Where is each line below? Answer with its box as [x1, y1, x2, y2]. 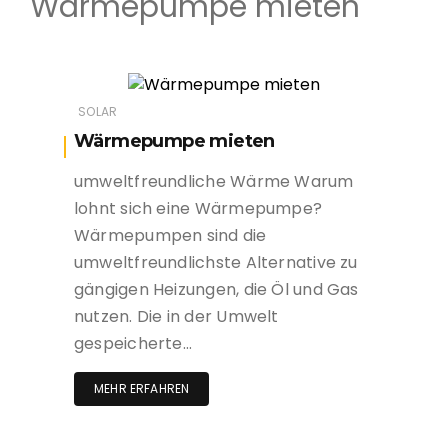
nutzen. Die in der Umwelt [74, 305, 279, 329]
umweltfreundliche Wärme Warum [74, 170, 354, 194]
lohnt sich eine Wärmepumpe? [74, 197, 323, 221]
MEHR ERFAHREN [94, 380, 190, 398]
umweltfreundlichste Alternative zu [74, 251, 358, 275]
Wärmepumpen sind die [74, 224, 267, 248]
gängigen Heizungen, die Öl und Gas [74, 278, 359, 302]
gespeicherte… [74, 332, 192, 356]
